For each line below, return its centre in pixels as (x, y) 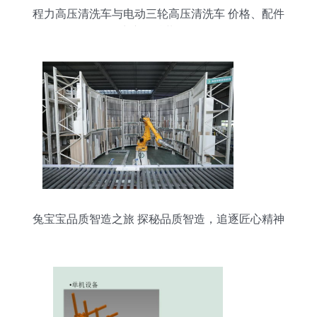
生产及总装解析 (158, 31)
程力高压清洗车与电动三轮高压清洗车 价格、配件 (158, 14)
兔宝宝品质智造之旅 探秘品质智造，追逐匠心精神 (158, 219)
